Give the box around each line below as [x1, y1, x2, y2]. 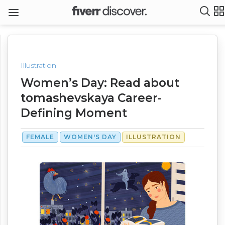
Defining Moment [21, 106, 127, 120]
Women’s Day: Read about [21, 76, 179, 90]
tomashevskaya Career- [21, 91, 162, 105]
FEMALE [26, 133, 54, 141]
